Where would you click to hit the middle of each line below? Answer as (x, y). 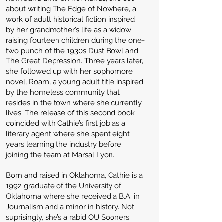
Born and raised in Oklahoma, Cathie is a (74, 175)
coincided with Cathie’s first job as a (66, 123)
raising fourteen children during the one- (75, 40)
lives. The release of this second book (70, 113)
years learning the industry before (64, 144)
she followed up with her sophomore (69, 71)
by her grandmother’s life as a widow (69, 30)
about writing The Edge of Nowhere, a (71, 9)
